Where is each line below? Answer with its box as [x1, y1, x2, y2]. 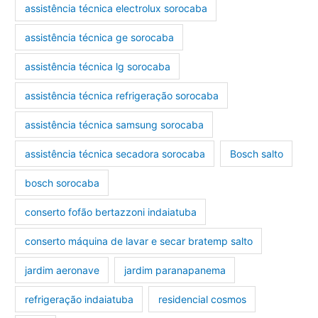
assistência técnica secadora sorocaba [24, 147, 205, 160]
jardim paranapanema [124, 263, 226, 276]
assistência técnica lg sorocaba [24, 60, 170, 72]
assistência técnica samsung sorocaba [24, 118, 204, 131]
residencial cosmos [158, 292, 246, 305]
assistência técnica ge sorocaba [24, 31, 174, 43]
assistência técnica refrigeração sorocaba [24, 89, 219, 102]
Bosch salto [229, 147, 283, 160]
